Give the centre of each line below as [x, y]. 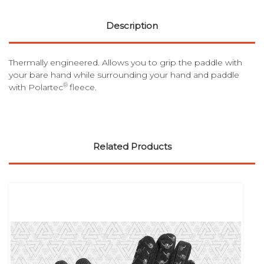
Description [132, 25]
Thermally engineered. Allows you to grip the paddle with [126, 62]
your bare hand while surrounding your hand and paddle [124, 75]
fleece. [83, 87]
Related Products [132, 146]
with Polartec [36, 87]
